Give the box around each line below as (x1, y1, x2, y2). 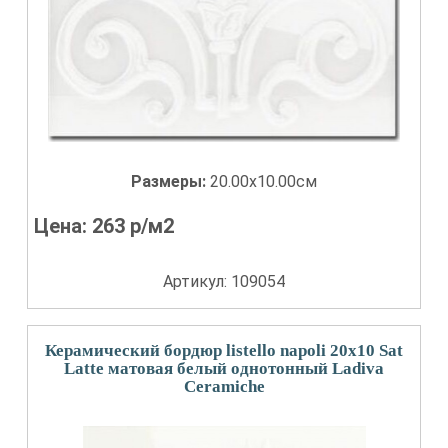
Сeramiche (183, 377, 265, 396)
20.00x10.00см (210, 172, 317, 191)
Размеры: (131, 172, 210, 191)
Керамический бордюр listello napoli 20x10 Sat (45, 341, 403, 360)
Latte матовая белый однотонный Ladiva (64, 359, 384, 378)
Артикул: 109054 (163, 272, 285, 291)
